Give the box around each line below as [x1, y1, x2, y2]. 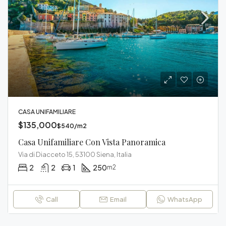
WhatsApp [167, 195, 202, 203]
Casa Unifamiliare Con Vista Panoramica [18, 137, 165, 147]
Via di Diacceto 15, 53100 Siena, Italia [18, 150, 132, 158]
